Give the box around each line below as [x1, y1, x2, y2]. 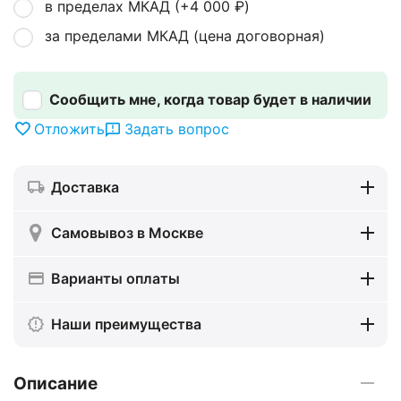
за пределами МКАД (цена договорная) [40, 26, 329, 45]
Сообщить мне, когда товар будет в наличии [49, 90, 371, 108]
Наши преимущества [51, 315, 201, 334]
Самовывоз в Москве [51, 224, 203, 243]
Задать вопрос [124, 120, 229, 139]
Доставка [51, 178, 119, 197]
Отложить [34, 120, 105, 139]
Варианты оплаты [51, 269, 180, 288]
